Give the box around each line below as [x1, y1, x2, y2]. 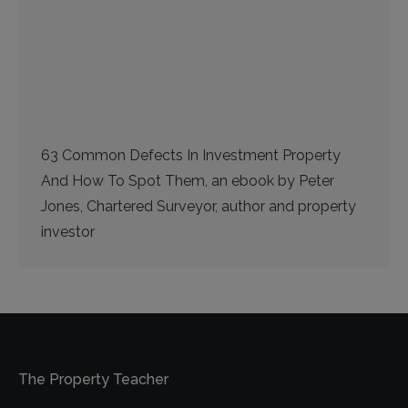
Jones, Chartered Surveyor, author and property [41, 198, 356, 216]
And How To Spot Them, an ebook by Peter [41, 172, 334, 190]
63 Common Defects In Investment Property [41, 147, 341, 165]
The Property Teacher [18, 371, 168, 389]
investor [41, 223, 95, 241]
